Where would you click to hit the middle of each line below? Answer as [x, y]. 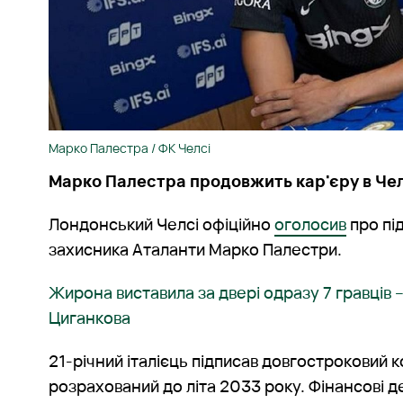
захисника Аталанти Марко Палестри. [196, 250]
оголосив [311, 224]
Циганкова [90, 318]
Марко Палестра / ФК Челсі [130, 148]
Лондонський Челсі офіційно [162, 224]
